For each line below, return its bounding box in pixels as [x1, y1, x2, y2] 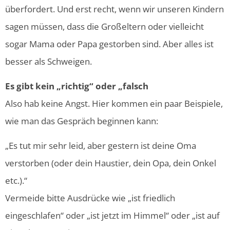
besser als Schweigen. [5, 55, 92, 67]
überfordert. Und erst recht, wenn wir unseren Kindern [5, 3, 224, 15]
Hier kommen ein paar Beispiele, [92, 97, 223, 109]
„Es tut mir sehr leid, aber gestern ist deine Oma [5, 140, 196, 152]
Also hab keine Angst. [5, 97, 92, 109]
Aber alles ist [163, 37, 214, 50]
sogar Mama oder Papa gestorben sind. [5, 37, 163, 50]
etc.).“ [5, 175, 27, 187]
